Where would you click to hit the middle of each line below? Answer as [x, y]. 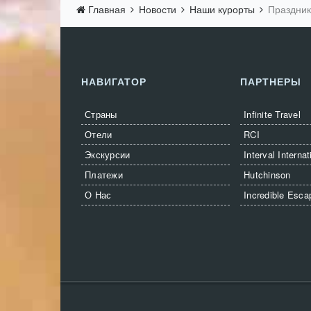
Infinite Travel [272, 114]
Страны [101, 114]
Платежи [104, 175]
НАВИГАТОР [114, 81]
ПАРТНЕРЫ [271, 81]
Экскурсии [108, 154]
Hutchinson [267, 175]
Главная [107, 9]
